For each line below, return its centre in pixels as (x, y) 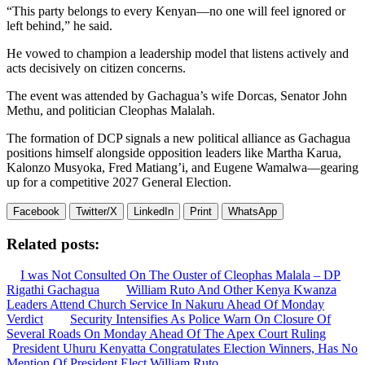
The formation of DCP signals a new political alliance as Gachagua (178, 138)
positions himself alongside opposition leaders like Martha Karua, (174, 152)
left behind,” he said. (59, 25)
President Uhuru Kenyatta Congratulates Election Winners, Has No (185, 349)
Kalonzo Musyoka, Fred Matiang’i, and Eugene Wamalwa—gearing (182, 167)
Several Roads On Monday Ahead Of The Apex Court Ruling (166, 334)
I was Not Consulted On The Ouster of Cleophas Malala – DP (180, 275)
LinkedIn (154, 211)
